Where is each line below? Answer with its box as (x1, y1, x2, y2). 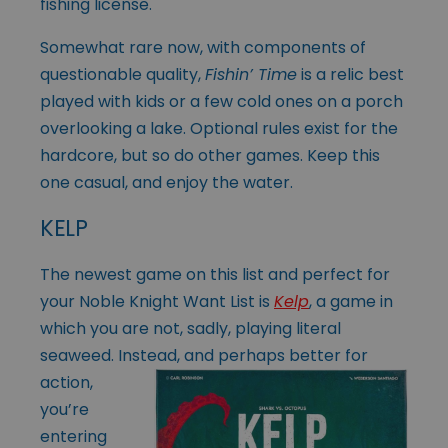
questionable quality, (40, 62, 205, 86)
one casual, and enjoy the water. (40, 170, 293, 194)
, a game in (309, 289, 393, 313)
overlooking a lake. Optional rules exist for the (40, 116, 398, 140)
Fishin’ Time (205, 62, 297, 86)
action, (40, 370, 93, 394)
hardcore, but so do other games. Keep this (40, 143, 380, 167)
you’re (40, 397, 89, 421)
